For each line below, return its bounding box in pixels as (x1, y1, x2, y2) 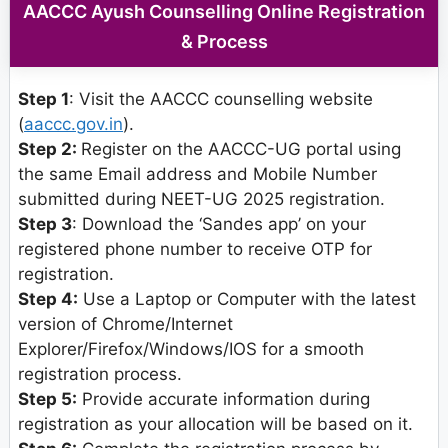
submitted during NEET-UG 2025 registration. (18, 189, 385, 210)
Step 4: (18, 289, 78, 310)
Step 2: (18, 139, 81, 160)
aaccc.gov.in (24, 114, 123, 135)
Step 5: (18, 389, 77, 410)
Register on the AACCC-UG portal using (81, 139, 401, 160)
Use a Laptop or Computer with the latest (78, 289, 416, 310)
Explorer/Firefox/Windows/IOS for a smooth (18, 339, 364, 360)
